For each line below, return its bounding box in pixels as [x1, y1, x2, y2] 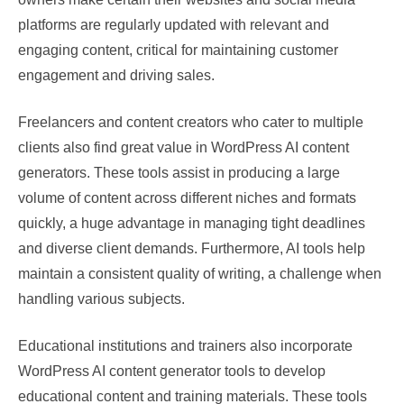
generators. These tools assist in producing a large [18, 165, 340, 180]
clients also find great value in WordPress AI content [18, 140, 349, 155]
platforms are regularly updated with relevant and [18, 17, 329, 32]
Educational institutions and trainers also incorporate [18, 338, 353, 353]
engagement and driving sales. [18, 68, 215, 83]
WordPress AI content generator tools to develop [18, 363, 326, 379]
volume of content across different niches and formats [18, 190, 356, 206]
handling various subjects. [18, 291, 185, 307]
